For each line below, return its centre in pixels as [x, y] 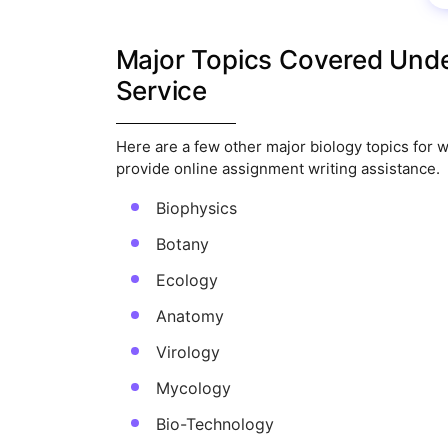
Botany [182, 244]
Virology [187, 352]
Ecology [186, 280]
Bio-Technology [214, 424]
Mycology [193, 388]
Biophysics [196, 208]
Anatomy [189, 316]
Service [161, 91]
